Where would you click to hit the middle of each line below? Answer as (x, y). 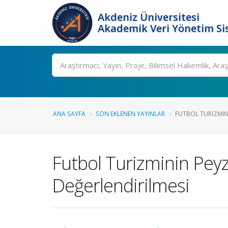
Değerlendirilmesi (121, 185)
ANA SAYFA (69, 113)
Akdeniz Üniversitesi (149, 17)
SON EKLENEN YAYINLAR (130, 113)
